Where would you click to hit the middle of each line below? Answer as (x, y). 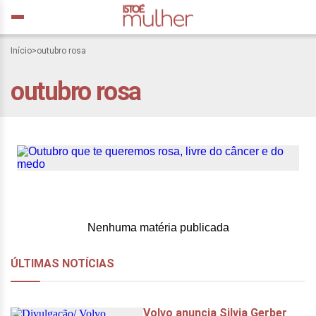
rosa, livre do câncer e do (152, 113)
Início (21, 51)
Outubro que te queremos (153, 90)
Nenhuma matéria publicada (158, 227)
